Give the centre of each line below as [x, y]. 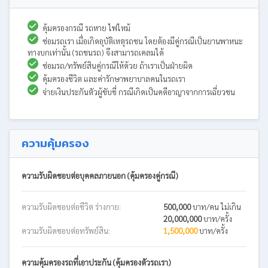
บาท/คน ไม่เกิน [216, 206]
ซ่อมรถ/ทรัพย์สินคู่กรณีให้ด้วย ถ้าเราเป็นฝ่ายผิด [118, 65]
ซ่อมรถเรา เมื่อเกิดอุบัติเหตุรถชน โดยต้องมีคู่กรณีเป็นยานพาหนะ [143, 41]
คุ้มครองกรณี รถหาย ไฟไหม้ [86, 28]
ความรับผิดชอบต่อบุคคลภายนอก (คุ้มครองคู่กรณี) [100, 175]
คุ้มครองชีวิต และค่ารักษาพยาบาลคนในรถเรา [114, 78]
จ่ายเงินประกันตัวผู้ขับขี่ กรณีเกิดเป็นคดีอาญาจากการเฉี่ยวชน [139, 92]
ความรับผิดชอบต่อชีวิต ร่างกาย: [71, 206]
